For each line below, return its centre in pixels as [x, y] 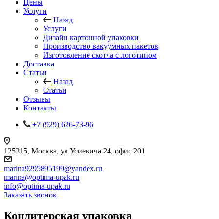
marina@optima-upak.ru [42, 177]
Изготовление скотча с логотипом [100, 55]
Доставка [39, 64]
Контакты [40, 108]
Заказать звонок [30, 195]
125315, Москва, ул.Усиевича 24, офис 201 [75, 151]
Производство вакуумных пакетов [101, 46]
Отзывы [37, 99]
